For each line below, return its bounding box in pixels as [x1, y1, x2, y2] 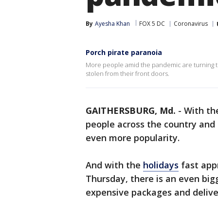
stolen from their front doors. [86, 69, 169, 78]
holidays [143, 159, 179, 171]
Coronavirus [174, 19, 208, 28]
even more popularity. [86, 132, 180, 144]
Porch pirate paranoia [86, 48, 162, 57]
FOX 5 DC [139, 19, 165, 28]
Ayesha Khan [95, 19, 130, 28]
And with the [86, 159, 143, 171]
